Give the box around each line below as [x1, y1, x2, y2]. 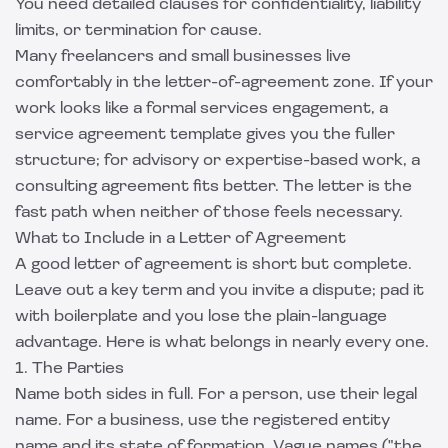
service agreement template [15, 127, 242, 143]
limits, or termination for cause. [15, 23, 262, 39]
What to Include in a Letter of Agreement [15, 231, 346, 247]
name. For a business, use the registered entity [15, 413, 390, 429]
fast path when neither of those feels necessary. [15, 205, 403, 221]
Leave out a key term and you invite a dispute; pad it [15, 283, 424, 299]
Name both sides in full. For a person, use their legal [15, 387, 417, 403]
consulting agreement [15, 179, 189, 195]
